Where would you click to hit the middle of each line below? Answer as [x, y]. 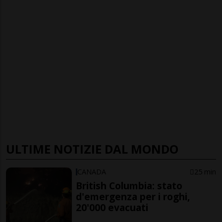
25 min [205, 172]
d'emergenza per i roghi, [133, 197]
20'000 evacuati [112, 208]
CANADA [92, 172]
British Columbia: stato [129, 186]
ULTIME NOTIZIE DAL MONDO [92, 149]
